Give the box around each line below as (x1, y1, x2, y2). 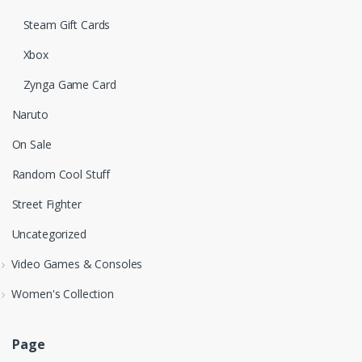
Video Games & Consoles (11, 255, 143, 271)
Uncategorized (11, 225, 86, 242)
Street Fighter (11, 196, 82, 212)
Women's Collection (11, 285, 114, 301)
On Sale (11, 136, 52, 152)
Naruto (11, 106, 48, 122)
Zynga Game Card (23, 76, 116, 92)
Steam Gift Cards (23, 16, 111, 32)
